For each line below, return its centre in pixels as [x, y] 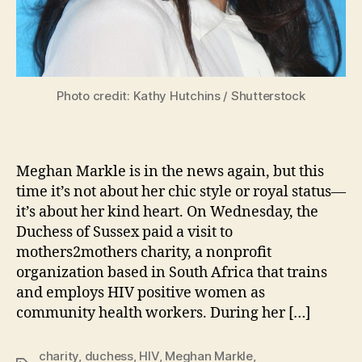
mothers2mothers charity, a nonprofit [144, 253]
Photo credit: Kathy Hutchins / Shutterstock [181, 95]
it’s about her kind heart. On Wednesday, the [167, 213]
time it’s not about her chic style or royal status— [181, 192]
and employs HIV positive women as [141, 293]
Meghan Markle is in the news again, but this [170, 172]
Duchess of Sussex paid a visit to [124, 233]
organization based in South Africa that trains [172, 273]
